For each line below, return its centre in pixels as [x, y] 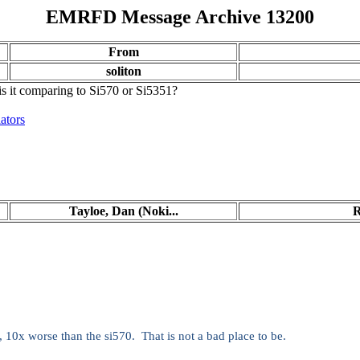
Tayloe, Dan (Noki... [123, 211]
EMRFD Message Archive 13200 [180, 17]
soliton [123, 71]
